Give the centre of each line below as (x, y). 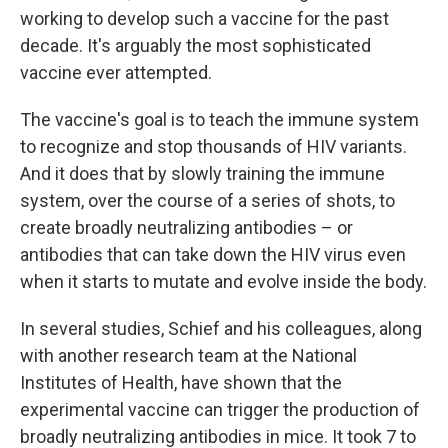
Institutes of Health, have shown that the (181, 382)
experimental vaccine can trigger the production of (220, 409)
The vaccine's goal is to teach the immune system (219, 119)
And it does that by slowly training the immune (202, 173)
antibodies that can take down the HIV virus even (213, 254)
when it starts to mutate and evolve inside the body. (223, 281)
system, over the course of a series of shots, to (207, 200)
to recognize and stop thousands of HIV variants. (213, 146)
